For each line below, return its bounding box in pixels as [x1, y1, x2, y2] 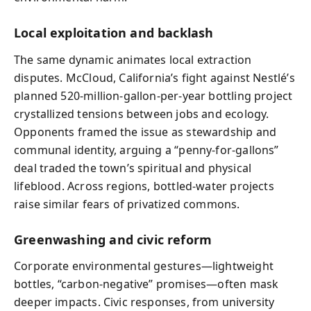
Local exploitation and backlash [14, 24, 214, 41]
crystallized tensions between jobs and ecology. [14, 106, 269, 121]
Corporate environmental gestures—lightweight [14, 258, 274, 274]
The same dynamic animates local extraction [14, 51, 252, 67]
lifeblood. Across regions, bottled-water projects [14, 178, 274, 194]
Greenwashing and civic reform [14, 230, 212, 248]
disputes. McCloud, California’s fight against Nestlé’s [14, 69, 295, 85]
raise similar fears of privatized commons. [14, 196, 240, 212]
